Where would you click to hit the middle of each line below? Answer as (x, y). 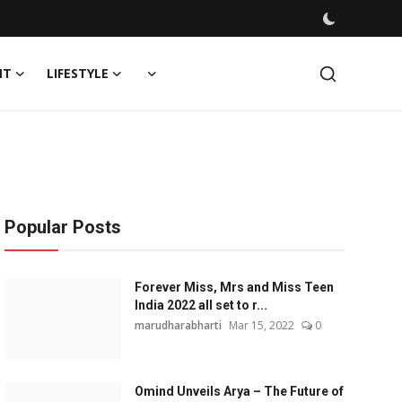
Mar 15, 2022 (261, 325)
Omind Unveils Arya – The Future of (239, 391)
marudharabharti (178, 325)
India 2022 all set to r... (201, 305)
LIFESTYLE (78, 73)
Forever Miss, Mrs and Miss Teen (234, 287)
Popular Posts (62, 227)
